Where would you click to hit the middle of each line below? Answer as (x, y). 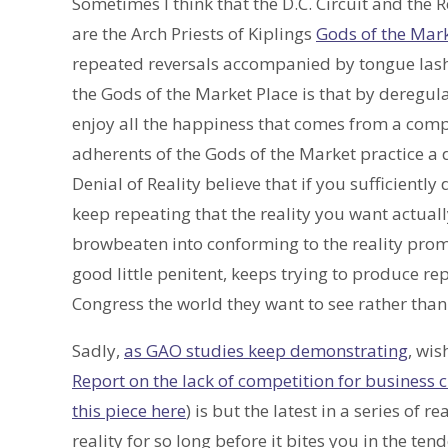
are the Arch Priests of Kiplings (194, 34)
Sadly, (98, 351)
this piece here (129, 411)
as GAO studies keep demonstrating (266, 351)
